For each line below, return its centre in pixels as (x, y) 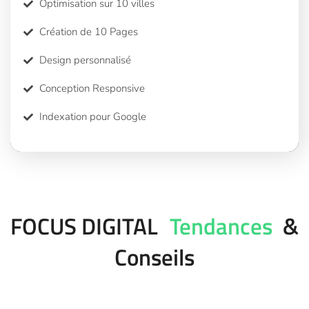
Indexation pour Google (92, 117)
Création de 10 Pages (88, 32)
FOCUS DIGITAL (84, 226)
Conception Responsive (92, 89)
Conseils (154, 257)
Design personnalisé (85, 60)
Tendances (219, 226)
